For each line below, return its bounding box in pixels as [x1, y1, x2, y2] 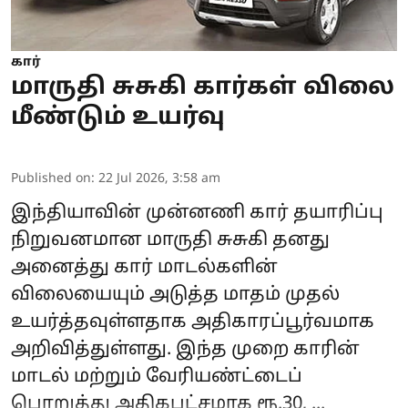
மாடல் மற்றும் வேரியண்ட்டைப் [11, 366, 302, 389]
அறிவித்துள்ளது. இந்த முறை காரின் [11, 339, 360, 362]
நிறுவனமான [11, 229, 147, 252]
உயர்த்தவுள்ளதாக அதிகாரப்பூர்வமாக [11, 311, 374, 334]
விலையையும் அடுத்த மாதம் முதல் [11, 284, 340, 307]
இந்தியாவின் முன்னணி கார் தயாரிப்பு [11, 202, 383, 225]
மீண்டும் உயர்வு [11, 103, 225, 134]
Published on [11, 171, 91, 188]
